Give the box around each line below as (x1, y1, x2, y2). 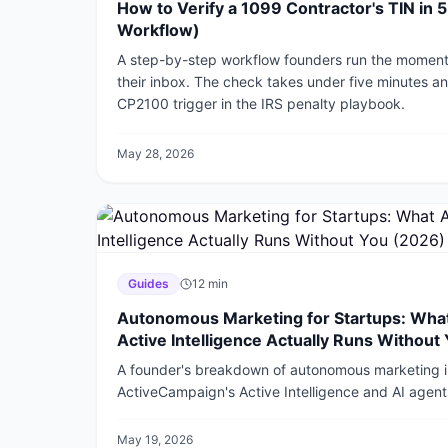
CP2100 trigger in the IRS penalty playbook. (117, 95, 405, 112)
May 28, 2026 (117, 146, 194, 161)
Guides (128, 276, 169, 291)
